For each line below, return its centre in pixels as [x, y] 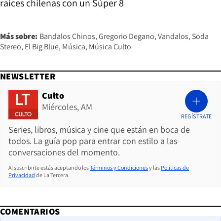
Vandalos [173, 37]
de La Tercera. [53, 175]
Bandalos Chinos [67, 37]
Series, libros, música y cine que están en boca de [99, 130]
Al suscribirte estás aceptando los [49, 168]
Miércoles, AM [67, 107]
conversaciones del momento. [64, 152]
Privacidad [22, 175]
